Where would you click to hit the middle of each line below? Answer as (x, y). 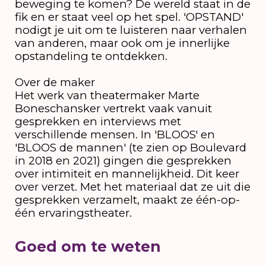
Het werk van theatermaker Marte (107, 95)
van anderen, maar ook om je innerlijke (122, 43)
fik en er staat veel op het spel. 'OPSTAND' (129, 17)
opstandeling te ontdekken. (91, 56)
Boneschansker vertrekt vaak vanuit (113, 108)
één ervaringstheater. (73, 213)
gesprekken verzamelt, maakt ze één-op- (127, 199)
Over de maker (55, 82)
